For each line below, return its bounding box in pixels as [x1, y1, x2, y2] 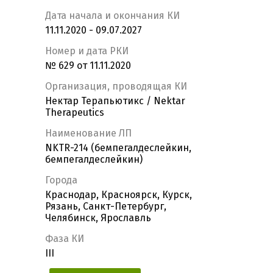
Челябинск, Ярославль [45, 212, 151, 224]
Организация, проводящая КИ [45, 80, 187, 93]
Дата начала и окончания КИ [45, 10, 180, 22]
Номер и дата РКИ [45, 45, 129, 57]
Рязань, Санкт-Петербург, [45, 200, 166, 213]
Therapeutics [45, 107, 104, 119]
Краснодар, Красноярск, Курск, [45, 189, 192, 201]
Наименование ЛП [45, 127, 132, 140]
